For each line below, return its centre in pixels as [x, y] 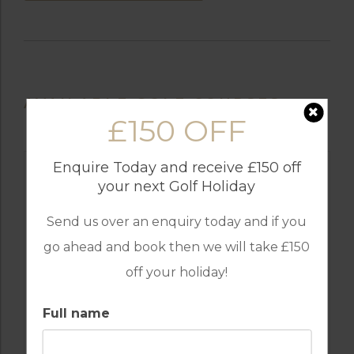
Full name [76, 313]
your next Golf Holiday [177, 186]
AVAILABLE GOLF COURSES [153, 103]
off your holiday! [177, 272]
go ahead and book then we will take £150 [177, 247]
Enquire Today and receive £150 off [177, 168]
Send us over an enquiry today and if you [177, 222]
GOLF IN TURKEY [177, 342]
